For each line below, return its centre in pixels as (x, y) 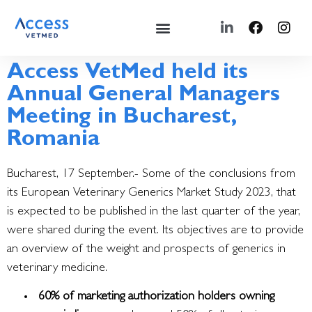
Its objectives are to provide (233, 231)
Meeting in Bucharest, (122, 118)
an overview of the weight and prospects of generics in (146, 250)
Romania (53, 141)
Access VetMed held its (127, 74)
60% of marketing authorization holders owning (156, 298)
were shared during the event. (85, 231)
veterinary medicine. (57, 269)
